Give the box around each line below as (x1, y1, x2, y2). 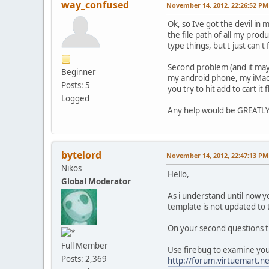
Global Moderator (61, 175, 131, 187)
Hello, (168, 168, 189, 180)
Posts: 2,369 (61, 253, 107, 265)
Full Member (61, 240, 108, 252)
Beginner (61, 66, 96, 77)
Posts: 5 (61, 79, 90, 91)
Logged (61, 92, 89, 104)
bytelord (61, 148, 101, 162)
